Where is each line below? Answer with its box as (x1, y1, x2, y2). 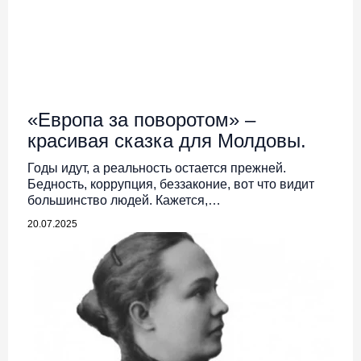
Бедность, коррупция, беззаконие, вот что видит (27, 177, 314, 192)
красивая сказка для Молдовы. (27, 130, 306, 152)
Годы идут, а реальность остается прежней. (27, 161, 286, 176)
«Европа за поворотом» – (27, 109, 255, 131)
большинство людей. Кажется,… (27, 193, 221, 208)
